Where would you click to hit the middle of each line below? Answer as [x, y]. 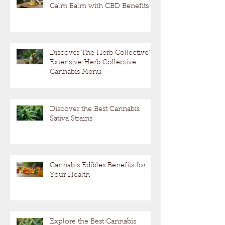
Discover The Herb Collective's [101, 53]
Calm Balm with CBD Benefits [99, 7]
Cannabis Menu [76, 73]
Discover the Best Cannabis [95, 110]
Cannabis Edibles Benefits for [98, 166]
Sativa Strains [71, 119]
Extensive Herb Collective [93, 63]
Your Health [70, 176]
